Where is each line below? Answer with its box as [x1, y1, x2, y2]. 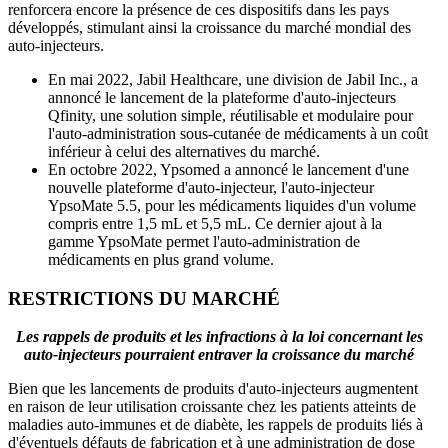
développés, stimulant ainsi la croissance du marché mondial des [8, 18, 411, 36]
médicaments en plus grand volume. [48, 250, 274, 268]
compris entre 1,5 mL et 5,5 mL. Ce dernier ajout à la [48, 214, 382, 232]
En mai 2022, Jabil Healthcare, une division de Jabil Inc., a [48, 70, 418, 88]
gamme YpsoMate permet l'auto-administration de [48, 232, 360, 250]
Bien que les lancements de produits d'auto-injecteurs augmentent [8, 380, 418, 398]
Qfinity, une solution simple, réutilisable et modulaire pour [48, 106, 413, 124]
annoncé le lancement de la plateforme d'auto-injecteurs [48, 88, 396, 106]
